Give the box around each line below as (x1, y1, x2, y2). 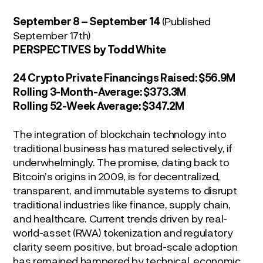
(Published (161, 14, 211, 28)
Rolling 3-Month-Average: (13, 85, 144, 99)
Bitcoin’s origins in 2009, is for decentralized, (13, 169, 221, 183)
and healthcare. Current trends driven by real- (13, 211, 227, 225)
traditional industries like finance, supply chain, (13, 197, 231, 211)
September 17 (13, 28, 79, 42)
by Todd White (93, 42, 167, 56)
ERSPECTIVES (20, 42, 92, 56)
